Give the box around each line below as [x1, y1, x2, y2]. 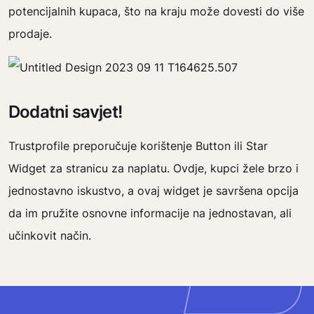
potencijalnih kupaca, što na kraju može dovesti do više [8, 4, 304, 18]
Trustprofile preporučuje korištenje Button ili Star [8, 139, 268, 153]
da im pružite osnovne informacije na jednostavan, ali [8, 206, 292, 220]
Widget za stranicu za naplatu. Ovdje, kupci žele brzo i [8, 161, 299, 175]
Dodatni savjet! [8, 102, 122, 122]
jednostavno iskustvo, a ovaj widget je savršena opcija [8, 184, 299, 198]
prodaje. [8, 27, 52, 41]
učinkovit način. [8, 228, 91, 243]
